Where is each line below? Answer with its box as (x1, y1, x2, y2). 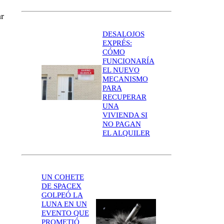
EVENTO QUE (41, 209, 89, 217)
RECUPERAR (102, 92, 146, 101)
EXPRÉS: (102, 38, 132, 47)
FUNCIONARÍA (102, 56, 154, 65)
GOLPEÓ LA (41, 191, 83, 199)
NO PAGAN (102, 119, 141, 128)
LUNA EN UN (41, 200, 87, 208)
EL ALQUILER (102, 128, 150, 137)
